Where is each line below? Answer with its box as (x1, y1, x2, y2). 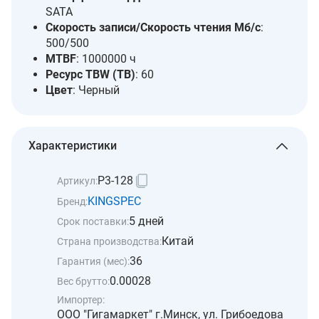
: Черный (73, 83, 120, 97)
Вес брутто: (57, 275, 110, 287)
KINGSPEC (88, 194, 141, 208)
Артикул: (57, 174, 98, 187)
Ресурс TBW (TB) (46, 68, 135, 81)
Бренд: (57, 195, 88, 207)
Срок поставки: (57, 215, 129, 227)
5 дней (129, 214, 164, 228)
